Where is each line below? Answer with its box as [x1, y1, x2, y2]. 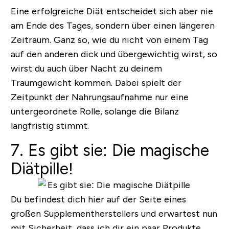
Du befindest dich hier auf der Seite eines [10, 194, 186, 205]
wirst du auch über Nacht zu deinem [10, 63, 162, 74]
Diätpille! [10, 159, 73, 178]
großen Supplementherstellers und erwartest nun [10, 209, 217, 219]
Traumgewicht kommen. [10, 78, 115, 88]
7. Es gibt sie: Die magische [10, 141, 209, 160]
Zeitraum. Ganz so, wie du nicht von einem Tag [10, 35, 208, 45]
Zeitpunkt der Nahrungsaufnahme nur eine [10, 92, 189, 103]
